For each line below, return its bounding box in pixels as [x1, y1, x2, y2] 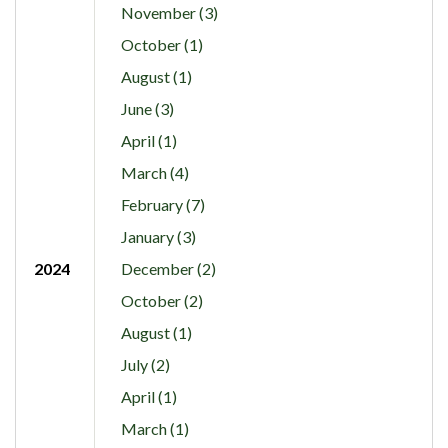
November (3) [120, 2, 218, 22]
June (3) [120, 98, 174, 118]
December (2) [120, 258, 216, 278]
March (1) [120, 418, 189, 438]
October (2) [120, 290, 203, 310]
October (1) [120, 34, 203, 54]
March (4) [120, 162, 189, 182]
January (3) [120, 226, 196, 246]
